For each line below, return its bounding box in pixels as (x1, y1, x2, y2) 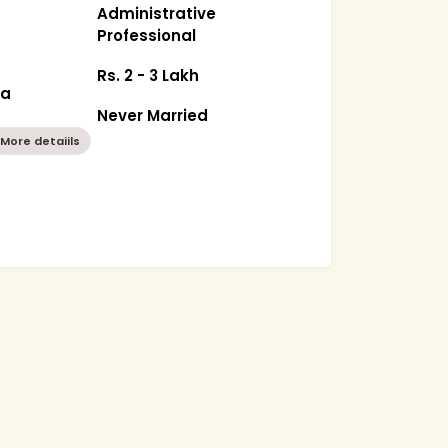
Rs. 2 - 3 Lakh (97, 64, 200, 86)
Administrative (97, 2, 217, 24)
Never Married (97, 104, 209, 126)
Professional (97, 24, 197, 46)
